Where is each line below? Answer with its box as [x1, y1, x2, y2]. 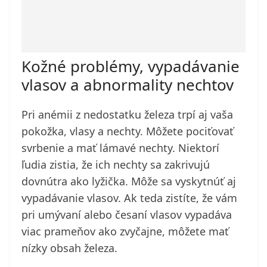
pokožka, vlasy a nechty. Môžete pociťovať [21, 124, 234, 139]
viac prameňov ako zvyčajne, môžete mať [21, 224, 229, 239]
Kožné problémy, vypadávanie [21, 55, 240, 77]
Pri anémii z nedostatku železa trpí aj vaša [21, 107, 233, 122]
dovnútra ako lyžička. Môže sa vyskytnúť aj [21, 174, 236, 189]
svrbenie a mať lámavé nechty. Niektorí [21, 141, 219, 156]
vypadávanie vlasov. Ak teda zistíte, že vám [21, 191, 237, 206]
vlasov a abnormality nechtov [21, 74, 234, 96]
